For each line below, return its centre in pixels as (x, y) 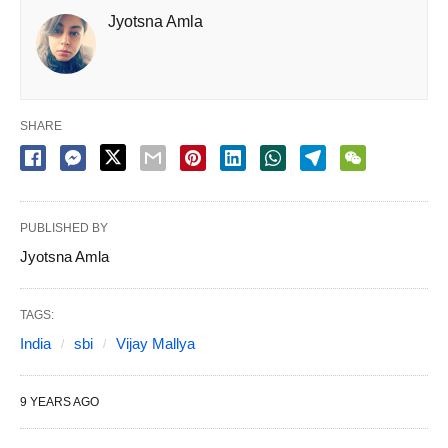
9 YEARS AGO (59, 402)
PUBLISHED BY (64, 228)
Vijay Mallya (155, 344)
